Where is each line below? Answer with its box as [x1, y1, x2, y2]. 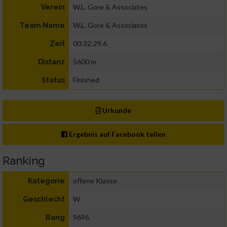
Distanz [38, 58, 65, 66]
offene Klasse [73, 176, 117, 185]
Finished [73, 75, 99, 85]
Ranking [3, 154, 45, 168]
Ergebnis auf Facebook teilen [67, 130, 166, 139]
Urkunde [101, 106, 132, 115]
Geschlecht [23, 195, 65, 204]
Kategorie [28, 177, 65, 185]
